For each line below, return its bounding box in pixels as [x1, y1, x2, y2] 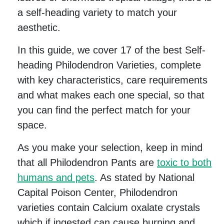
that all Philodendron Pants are [17, 157, 157, 168]
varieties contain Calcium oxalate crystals [17, 202, 200, 213]
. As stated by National [94, 172, 194, 183]
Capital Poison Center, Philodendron [17, 187, 177, 198]
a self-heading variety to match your [17, 7, 177, 18]
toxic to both [157, 157, 211, 168]
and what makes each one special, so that [17, 89, 204, 101]
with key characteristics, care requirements [17, 74, 207, 86]
